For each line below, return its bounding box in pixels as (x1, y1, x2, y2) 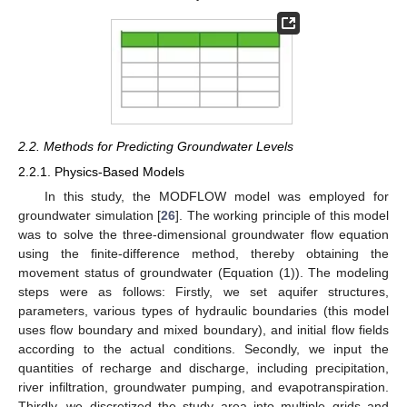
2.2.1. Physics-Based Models (18, 164, 184, 179)
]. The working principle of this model (175, 208, 389, 223)
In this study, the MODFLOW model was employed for (44, 189, 389, 204)
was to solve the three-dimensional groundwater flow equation (18, 227, 389, 243)
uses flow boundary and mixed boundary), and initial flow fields (18, 323, 389, 338)
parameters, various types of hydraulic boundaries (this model (18, 303, 389, 319)
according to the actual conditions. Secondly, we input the (18, 342, 389, 357)
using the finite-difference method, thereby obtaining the (18, 246, 389, 262)
